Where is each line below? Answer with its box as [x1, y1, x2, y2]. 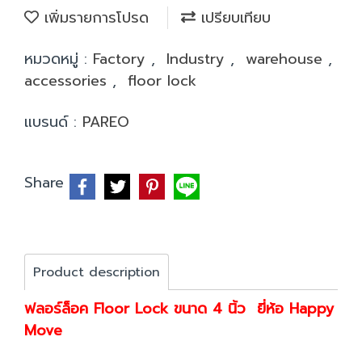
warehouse [246, 48, 328, 70]
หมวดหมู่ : [24, 48, 93, 70]
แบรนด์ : [24, 111, 82, 133]
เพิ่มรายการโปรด [39, 6, 149, 29]
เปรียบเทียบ [196, 6, 271, 29]
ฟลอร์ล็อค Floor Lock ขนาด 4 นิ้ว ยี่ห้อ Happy [24, 297, 335, 320]
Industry [166, 48, 230, 70]
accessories [24, 69, 112, 92]
